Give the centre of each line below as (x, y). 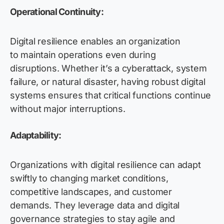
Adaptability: (36, 135)
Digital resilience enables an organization (95, 41)
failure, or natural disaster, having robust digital (108, 82)
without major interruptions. (68, 109)
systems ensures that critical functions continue (111, 95)
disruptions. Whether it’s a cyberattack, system (108, 68)
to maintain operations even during (83, 55)
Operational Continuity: (57, 12)
